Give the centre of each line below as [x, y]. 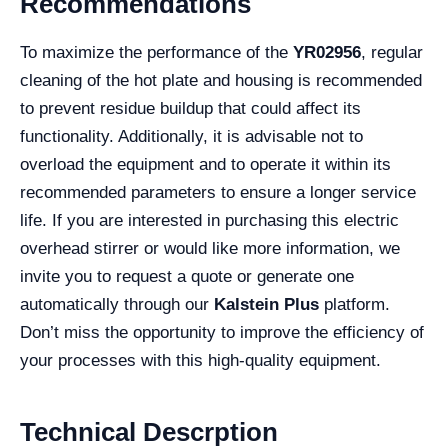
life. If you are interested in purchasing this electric [209, 220]
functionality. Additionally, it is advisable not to [191, 136]
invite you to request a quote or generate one [187, 276]
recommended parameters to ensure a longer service [218, 192]
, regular [392, 52]
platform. [354, 304]
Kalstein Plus [266, 304]
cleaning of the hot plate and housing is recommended [221, 80]
